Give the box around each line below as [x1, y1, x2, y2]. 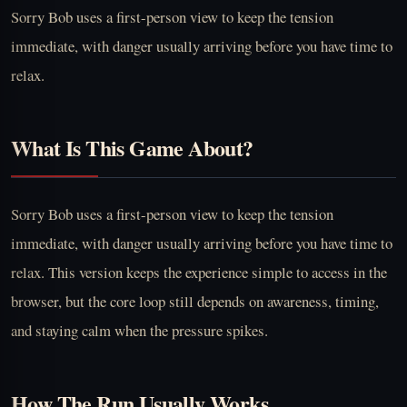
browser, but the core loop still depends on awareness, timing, [11, 290, 379, 312]
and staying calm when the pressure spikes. [11, 319, 268, 341]
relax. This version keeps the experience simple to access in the [11, 261, 387, 283]
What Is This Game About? [11, 131, 253, 164]
